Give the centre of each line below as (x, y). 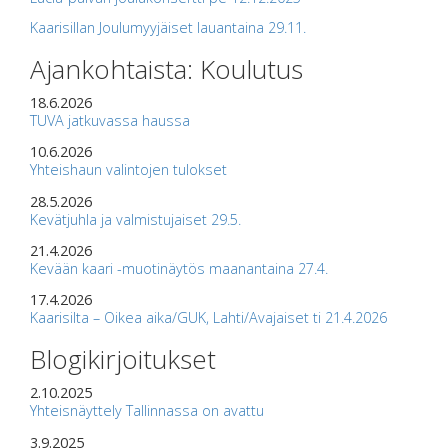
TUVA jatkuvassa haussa (110, 120)
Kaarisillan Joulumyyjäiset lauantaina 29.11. (168, 27)
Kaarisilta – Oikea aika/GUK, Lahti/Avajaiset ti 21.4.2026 (208, 318)
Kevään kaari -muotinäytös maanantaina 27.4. (179, 269)
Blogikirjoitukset (123, 359)
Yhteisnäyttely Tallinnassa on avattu (147, 411)
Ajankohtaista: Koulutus (166, 68)
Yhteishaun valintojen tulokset (128, 170)
